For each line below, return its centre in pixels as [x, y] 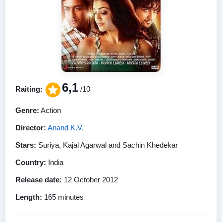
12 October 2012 [90, 179]
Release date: [39, 179]
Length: [29, 197]
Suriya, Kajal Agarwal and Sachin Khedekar [107, 145]
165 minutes [63, 197]
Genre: [27, 110]
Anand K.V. [66, 127]
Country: [31, 162]
